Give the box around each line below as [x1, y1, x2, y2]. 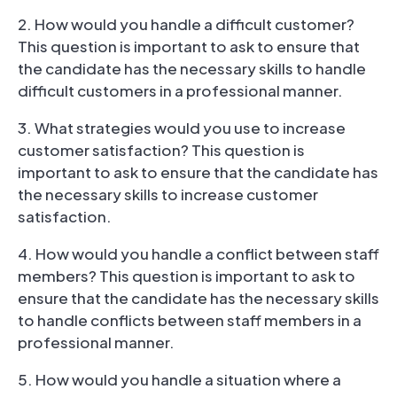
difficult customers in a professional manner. [18, 80, 343, 100]
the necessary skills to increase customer [18, 183, 318, 204]
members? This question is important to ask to [18, 265, 355, 285]
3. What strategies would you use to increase [18, 117, 346, 137]
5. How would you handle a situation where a [18, 369, 341, 389]
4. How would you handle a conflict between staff [18, 243, 379, 263]
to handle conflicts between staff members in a [18, 309, 362, 330]
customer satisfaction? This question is [18, 139, 305, 160]
